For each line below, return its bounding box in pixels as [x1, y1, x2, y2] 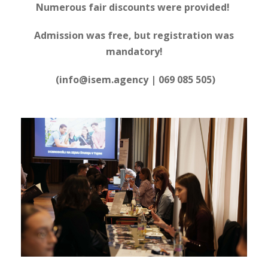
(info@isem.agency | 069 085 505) [53, 73, 215, 87]
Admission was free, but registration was [34, 29, 234, 42]
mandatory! [105, 45, 163, 59]
